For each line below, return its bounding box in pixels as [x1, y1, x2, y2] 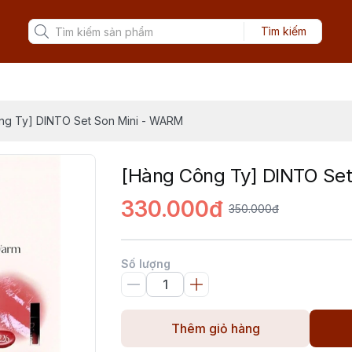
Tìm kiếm [260, 24, 306, 38]
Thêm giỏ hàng [170, 321, 260, 336]
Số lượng [121, 257, 170, 270]
